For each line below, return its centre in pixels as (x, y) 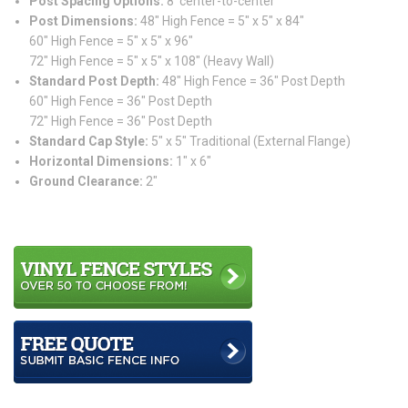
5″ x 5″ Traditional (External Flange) (250, 141)
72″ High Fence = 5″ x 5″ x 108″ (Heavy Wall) (152, 61)
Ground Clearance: (86, 181)
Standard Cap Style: (89, 141)
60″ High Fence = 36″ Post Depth (121, 101)
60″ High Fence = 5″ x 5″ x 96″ (111, 41)
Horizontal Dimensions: (101, 161)
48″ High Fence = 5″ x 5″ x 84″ (221, 20)
